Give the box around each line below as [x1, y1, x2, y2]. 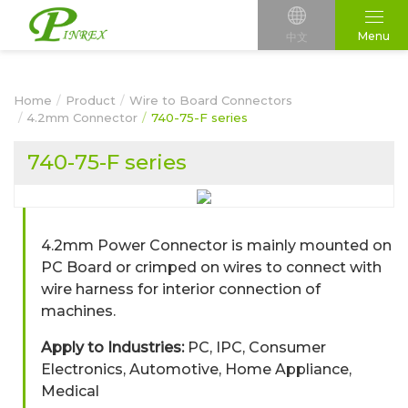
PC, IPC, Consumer [184, 339, 326, 356]
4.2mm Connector [26, 110, 138, 125]
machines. [41, 302, 116, 320]
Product [66, 93, 116, 107]
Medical [41, 382, 99, 400]
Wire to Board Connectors [129, 93, 292, 107]
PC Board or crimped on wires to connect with [41, 259, 382, 276]
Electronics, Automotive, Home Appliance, [41, 361, 352, 378]
